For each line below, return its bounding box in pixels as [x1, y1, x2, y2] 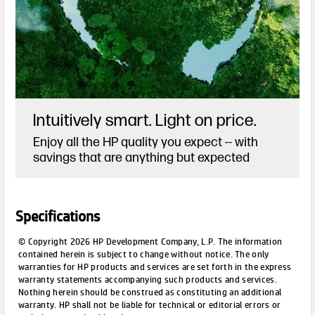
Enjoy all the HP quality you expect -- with [32, 134, 258, 150]
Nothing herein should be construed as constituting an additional [18, 286, 282, 299]
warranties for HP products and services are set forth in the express [18, 261, 292, 274]
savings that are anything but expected [32, 150, 250, 165]
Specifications [15, 207, 100, 227]
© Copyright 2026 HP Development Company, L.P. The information [18, 236, 283, 248]
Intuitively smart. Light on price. [32, 110, 257, 131]
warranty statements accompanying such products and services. [18, 274, 277, 286]
